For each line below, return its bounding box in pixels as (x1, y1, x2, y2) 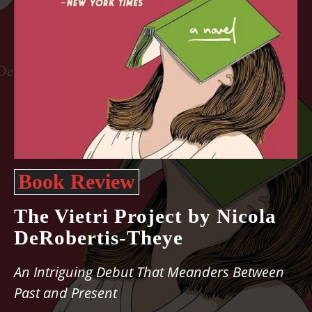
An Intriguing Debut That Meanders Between (14, 263, 284, 281)
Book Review (18, 170, 135, 193)
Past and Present (14, 283, 117, 302)
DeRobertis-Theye (14, 226, 183, 249)
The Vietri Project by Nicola (14, 205, 276, 227)
